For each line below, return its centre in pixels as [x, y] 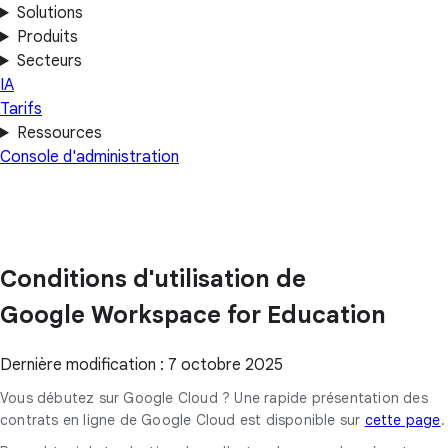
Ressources [59, 133]
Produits [47, 37]
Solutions [49, 13]
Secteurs [49, 61]
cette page [402, 419]
